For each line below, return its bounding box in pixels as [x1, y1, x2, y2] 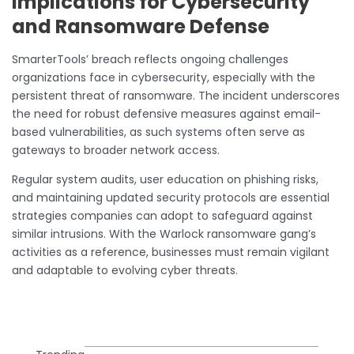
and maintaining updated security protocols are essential [12, 189, 330, 205]
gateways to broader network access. [12, 141, 220, 158]
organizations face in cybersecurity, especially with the [12, 69, 315, 85]
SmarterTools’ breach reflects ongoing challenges [12, 51, 288, 67]
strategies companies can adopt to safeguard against [12, 207, 313, 224]
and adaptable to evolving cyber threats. [12, 262, 238, 278]
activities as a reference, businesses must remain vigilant [12, 243, 330, 260]
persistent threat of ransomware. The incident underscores [12, 87, 340, 104]
